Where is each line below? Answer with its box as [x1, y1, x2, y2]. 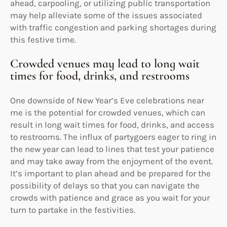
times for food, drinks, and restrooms [10, 68, 190, 83]
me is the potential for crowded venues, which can [10, 107, 205, 118]
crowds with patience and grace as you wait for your [10, 192, 210, 203]
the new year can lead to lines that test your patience [10, 143, 214, 154]
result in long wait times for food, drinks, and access [10, 119, 214, 130]
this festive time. [10, 34, 76, 45]
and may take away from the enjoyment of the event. [10, 156, 213, 166]
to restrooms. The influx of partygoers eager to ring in [10, 131, 216, 142]
